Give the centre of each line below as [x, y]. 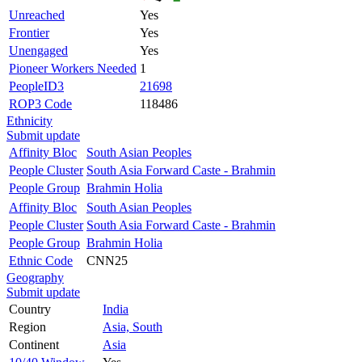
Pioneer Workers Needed [73, 68]
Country [30, 309]
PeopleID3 [36, 86]
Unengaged [38, 50]
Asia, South [133, 326]
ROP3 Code [40, 103]
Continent [34, 344]
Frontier [29, 32]
